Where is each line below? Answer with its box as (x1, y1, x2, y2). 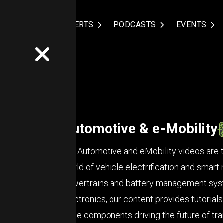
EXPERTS (58, 20, 96, 30)
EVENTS (176, 20, 209, 30)
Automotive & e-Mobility (62, 120, 217, 137)
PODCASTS (113, 20, 158, 30)
